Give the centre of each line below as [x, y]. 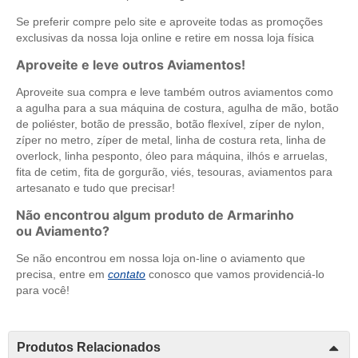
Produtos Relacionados [89, 347]
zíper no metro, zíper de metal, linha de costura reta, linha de [171, 139]
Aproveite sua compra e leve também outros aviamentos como [175, 91]
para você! [43, 290]
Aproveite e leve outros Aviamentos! [131, 64]
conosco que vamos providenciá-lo [235, 274]
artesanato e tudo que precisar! [95, 187]
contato [127, 274]
